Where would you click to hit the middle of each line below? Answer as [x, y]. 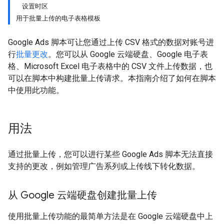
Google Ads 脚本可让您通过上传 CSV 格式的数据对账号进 [111, 42]
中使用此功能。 [36, 90]
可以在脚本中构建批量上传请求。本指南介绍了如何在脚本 [112, 78]
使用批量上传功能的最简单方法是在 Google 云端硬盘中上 [110, 216]
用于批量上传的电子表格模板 [58, 18]
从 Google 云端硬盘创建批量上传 [82, 195]
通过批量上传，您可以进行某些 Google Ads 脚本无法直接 [110, 154]
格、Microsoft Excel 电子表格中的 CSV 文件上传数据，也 [110, 66]
